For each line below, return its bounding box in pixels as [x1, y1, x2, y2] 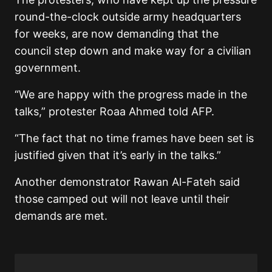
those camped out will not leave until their [15, 192, 229, 206]
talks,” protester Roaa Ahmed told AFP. [15, 105, 214, 118]
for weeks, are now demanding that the [15, 27, 219, 41]
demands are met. [15, 209, 107, 223]
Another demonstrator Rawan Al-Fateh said [15, 175, 240, 189]
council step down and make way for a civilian [15, 44, 251, 58]
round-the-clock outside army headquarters [15, 10, 241, 24]
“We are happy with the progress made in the [15, 88, 247, 101]
